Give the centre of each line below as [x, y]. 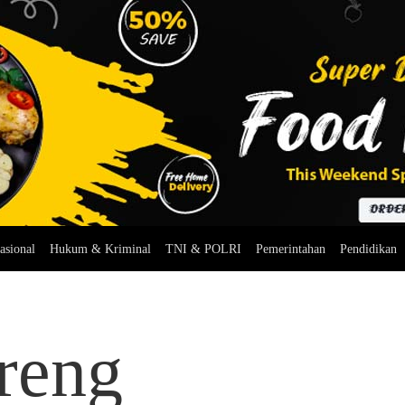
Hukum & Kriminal [100, 249]
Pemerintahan [290, 249]
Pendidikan [368, 249]
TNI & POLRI [203, 249]
